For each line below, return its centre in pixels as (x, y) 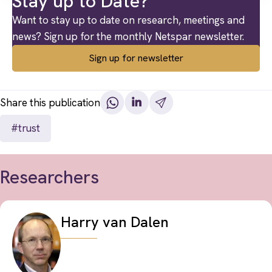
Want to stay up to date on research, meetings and (128, 20)
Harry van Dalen (115, 222)
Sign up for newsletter (136, 58)
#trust (25, 128)
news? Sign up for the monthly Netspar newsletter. (128, 37)
